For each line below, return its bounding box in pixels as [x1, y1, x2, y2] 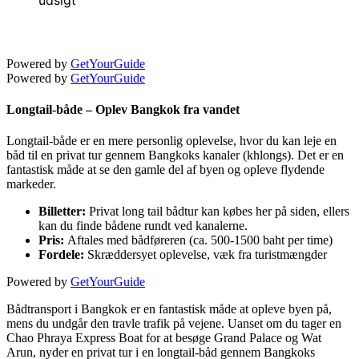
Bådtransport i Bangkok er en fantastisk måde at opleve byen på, [6, 302, 332, 317]
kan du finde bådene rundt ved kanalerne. [38, 219, 248, 233]
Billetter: [38, 204, 89, 219]
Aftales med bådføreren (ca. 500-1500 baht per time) [64, 233, 333, 248]
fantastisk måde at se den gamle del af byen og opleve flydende [6, 163, 325, 177]
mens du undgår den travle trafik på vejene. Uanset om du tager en [6, 317, 341, 331]
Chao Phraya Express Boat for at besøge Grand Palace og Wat [6, 331, 321, 345]
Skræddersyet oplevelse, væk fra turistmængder [84, 248, 327, 262]
